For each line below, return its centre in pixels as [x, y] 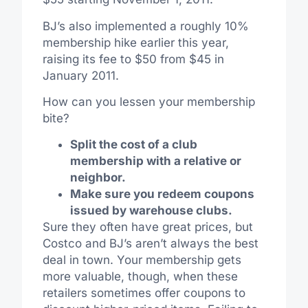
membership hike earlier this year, [135, 42]
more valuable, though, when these [140, 277]
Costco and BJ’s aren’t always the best [150, 244]
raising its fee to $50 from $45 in [133, 59]
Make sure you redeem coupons [162, 194]
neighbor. [98, 178]
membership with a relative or [155, 161]
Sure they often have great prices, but [147, 227]
